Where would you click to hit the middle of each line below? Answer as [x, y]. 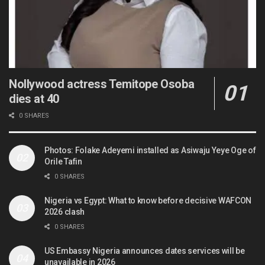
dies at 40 [34, 99]
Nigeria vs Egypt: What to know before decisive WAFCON [148, 201]
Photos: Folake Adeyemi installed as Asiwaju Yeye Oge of [150, 151]
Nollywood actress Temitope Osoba [102, 84]
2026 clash [65, 212]
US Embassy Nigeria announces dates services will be [145, 251]
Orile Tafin [63, 162]
